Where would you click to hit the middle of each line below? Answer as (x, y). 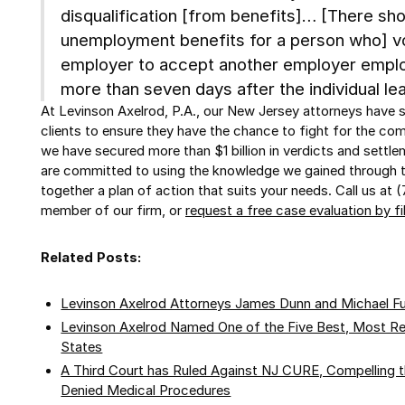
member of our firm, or (113, 210)
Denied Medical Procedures (146, 390)
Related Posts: (91, 257)
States (82, 348)
